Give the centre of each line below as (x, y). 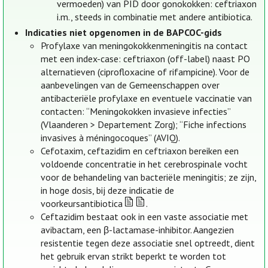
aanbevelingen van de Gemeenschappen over (130, 85)
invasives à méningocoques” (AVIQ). (111, 137)
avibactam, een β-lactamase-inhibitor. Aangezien (138, 229)
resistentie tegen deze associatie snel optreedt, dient (148, 243)
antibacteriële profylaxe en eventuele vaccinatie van (147, 98)
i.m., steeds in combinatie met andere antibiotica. (154, 16)
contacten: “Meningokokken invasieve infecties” (136, 111)
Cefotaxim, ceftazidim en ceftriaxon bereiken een (140, 150)
